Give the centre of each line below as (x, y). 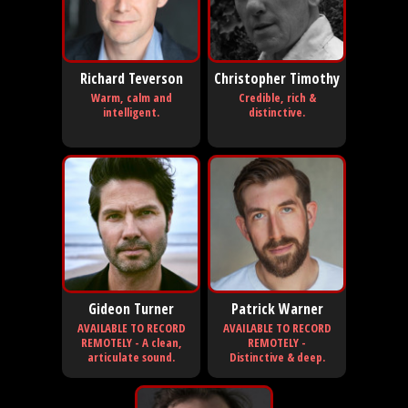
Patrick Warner (277, 308)
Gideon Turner (131, 308)
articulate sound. (131, 357)
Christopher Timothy (277, 78)
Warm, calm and (131, 97)
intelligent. (131, 112)
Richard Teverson (131, 78)
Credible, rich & (277, 97)
